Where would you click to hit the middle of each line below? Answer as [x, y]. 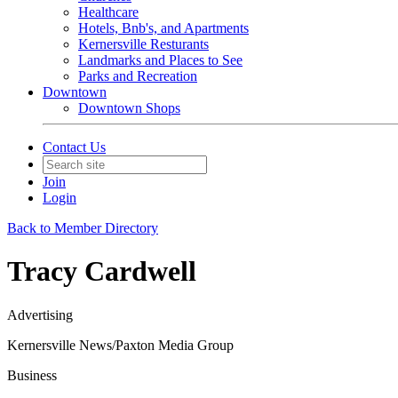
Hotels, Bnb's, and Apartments [163, 28]
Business [32, 375]
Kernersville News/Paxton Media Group [120, 345]
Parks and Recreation [138, 76]
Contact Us [74, 147]
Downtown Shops [129, 108]
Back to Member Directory [83, 228]
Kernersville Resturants [143, 44]
